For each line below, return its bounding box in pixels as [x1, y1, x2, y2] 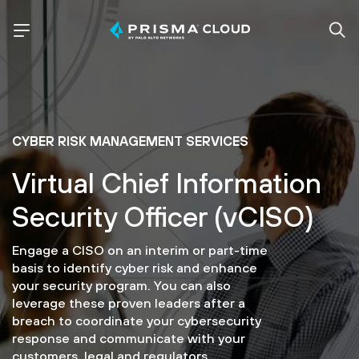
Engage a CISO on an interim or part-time [12, 243, 268, 257]
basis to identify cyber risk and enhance [12, 260, 257, 275]
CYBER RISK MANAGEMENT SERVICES [12, 134, 248, 148]
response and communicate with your [12, 331, 245, 345]
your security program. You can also [12, 278, 231, 292]
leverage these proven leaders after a [12, 296, 245, 310]
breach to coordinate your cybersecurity [12, 313, 261, 328]
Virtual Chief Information [12, 167, 321, 199]
